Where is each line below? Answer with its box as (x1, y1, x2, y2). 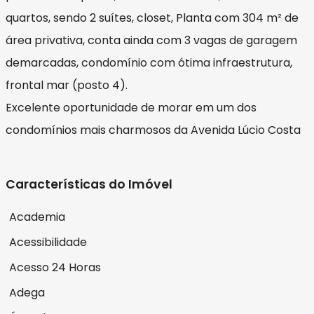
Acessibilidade (9, 233, 87, 250)
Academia (9, 208, 65, 225)
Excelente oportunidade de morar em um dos (6, 99, 257, 116)
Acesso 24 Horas (9, 259, 101, 275)
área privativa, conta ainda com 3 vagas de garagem (6, 32, 297, 48)
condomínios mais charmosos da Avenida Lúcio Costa (6, 121, 301, 138)
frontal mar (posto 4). (6, 76, 128, 93)
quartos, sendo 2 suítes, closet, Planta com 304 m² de (6, 9, 299, 26)
